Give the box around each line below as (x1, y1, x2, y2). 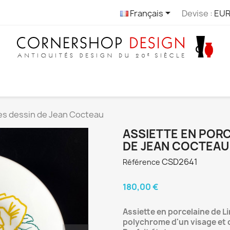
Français (128, 7, 163, 19)
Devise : (181, 7, 213, 19)
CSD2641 (162, 156, 198, 167)
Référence (123, 157, 160, 167)
